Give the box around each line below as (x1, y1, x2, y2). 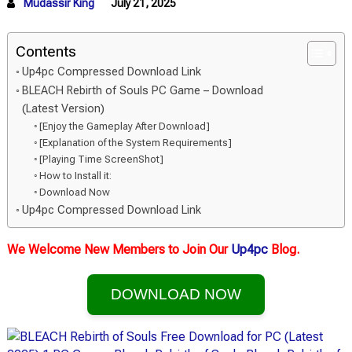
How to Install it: (39, 170, 112, 181)
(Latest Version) (21, 102, 104, 115)
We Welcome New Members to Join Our (6, 242, 231, 257)
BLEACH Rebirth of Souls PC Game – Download (21, 84, 263, 97)
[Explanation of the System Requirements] (39, 137, 233, 148)
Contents (15, 42, 76, 60)
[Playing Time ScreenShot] (39, 153, 164, 165)
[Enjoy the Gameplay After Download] (39, 120, 211, 132)
